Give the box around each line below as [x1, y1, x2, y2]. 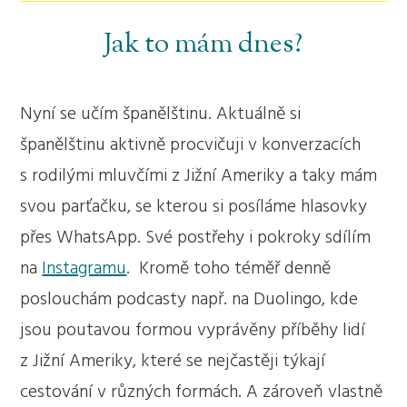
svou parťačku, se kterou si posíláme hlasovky [20, 194, 368, 220]
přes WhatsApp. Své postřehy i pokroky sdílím [20, 224, 372, 251]
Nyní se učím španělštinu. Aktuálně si [20, 101, 302, 127]
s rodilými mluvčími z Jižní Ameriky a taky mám [20, 163, 378, 189]
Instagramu [42, 255, 127, 282]
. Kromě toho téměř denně [126, 255, 332, 282]
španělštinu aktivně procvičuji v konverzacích [20, 132, 362, 158]
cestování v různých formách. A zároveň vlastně [20, 379, 383, 405]
